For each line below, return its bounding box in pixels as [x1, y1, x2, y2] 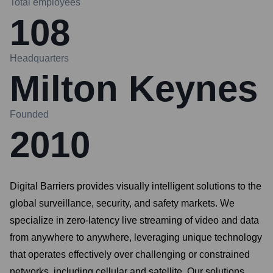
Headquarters [10, 53, 69, 63]
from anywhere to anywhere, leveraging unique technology [10, 232, 262, 243]
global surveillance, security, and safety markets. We [10, 198, 235, 208]
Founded [10, 109, 49, 119]
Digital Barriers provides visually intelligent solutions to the [10, 181, 261, 191]
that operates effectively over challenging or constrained [10, 249, 250, 260]
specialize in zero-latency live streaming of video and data [10, 215, 259, 225]
